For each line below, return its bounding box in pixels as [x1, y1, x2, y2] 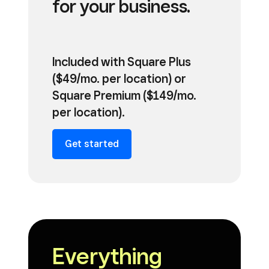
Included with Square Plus [52, 55, 191, 69]
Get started [65, 138, 119, 150]
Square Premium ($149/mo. [52, 88, 196, 103]
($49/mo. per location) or [52, 71, 186, 86]
